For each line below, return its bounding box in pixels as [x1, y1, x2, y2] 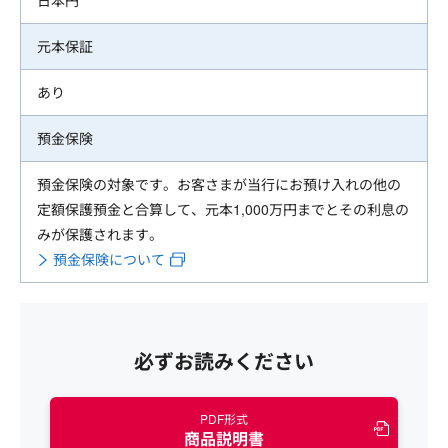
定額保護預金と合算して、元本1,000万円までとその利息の [37, 199, 409, 220]
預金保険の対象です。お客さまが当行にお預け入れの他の [37, 174, 401, 195]
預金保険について [53, 249, 165, 270]
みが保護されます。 [37, 224, 163, 245]
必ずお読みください [134, 346, 314, 376]
